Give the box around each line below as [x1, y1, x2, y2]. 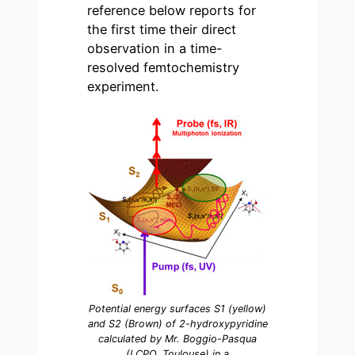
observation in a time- [87, 40, 223, 56]
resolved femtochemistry [87, 59, 240, 75]
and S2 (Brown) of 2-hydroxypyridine [87, 318, 268, 330]
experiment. [87, 78, 159, 94]
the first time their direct [87, 21, 237, 37]
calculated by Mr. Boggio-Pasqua [98, 333, 257, 345]
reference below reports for [87, 2, 257, 18]
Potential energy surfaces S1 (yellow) [89, 303, 266, 315]
